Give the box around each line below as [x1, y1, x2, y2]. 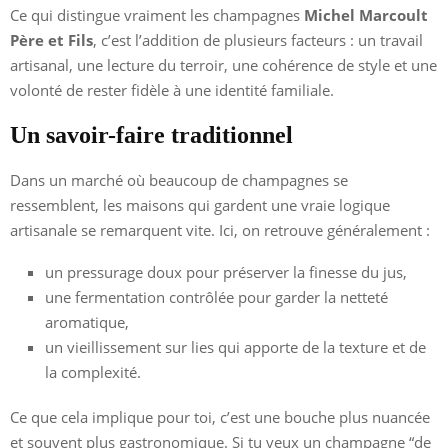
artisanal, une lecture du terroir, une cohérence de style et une [10, 54, 437, 75]
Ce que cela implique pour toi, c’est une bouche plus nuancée [10, 406, 430, 427]
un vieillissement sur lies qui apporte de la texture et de [45, 336, 426, 357]
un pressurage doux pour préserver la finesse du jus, [45, 261, 407, 282]
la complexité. [45, 361, 141, 382]
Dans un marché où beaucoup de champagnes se [10, 169, 348, 190]
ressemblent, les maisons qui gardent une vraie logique [10, 194, 390, 215]
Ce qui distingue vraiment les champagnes [10, 4, 304, 25]
